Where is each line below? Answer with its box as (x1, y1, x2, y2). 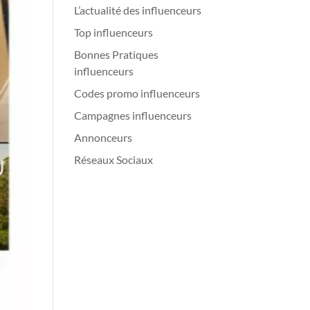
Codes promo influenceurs (74, 86, 201, 100)
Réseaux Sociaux (74, 153, 154, 166)
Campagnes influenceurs (74, 109, 192, 122)
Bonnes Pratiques (74, 48, 159, 61)
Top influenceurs (74, 26, 154, 39)
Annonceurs (74, 131, 133, 144)
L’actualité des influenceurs (74, 3, 202, 17)
